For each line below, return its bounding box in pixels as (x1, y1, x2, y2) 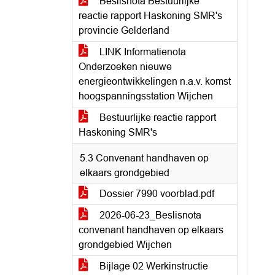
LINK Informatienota (97, 47, 186, 57)
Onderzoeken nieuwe (79, 61, 172, 72)
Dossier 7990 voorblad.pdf (97, 188, 214, 199)
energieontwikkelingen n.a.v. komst (79, 76, 231, 87)
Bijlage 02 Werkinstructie (97, 261, 208, 271)
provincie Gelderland (79, 25, 169, 36)
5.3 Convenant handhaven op (80, 153, 209, 163)
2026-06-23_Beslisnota (97, 210, 201, 220)
